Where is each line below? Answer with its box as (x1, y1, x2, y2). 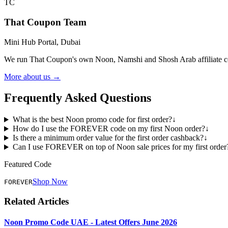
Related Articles (4, 196, 69, 207)
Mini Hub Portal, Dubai (4, 37, 80, 46)
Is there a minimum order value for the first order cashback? (12, 133, 204, 142)
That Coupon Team (4, 16, 87, 27)
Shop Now (33, 177, 68, 186)
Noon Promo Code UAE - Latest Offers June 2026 (4, 218, 177, 227)
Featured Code (4, 160, 51, 169)
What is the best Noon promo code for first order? (12, 115, 172, 124)
